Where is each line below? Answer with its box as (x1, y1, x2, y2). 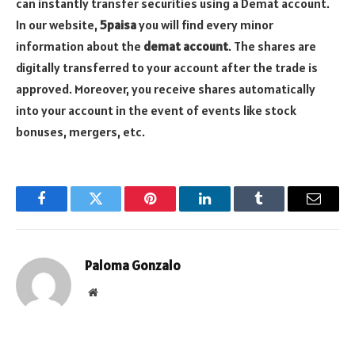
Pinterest (149, 203, 200, 218)
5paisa (100, 17, 136, 33)
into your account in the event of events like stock (16, 102, 296, 119)
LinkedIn (203, 203, 256, 218)
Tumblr (258, 203, 300, 218)
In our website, (16, 17, 100, 33)
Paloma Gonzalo (85, 257, 181, 275)
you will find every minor (136, 17, 273, 33)
